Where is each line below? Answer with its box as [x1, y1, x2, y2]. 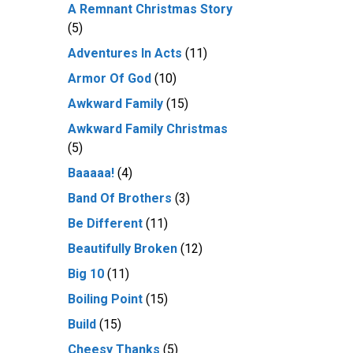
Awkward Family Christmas [68, 121, 228, 136]
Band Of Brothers [68, 191, 172, 206]
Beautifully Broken [68, 241, 177, 256]
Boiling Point [68, 292, 143, 307]
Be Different [68, 216, 143, 231]
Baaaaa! [68, 165, 114, 180]
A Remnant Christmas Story [68, 2, 232, 17]
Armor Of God [68, 71, 151, 86]
